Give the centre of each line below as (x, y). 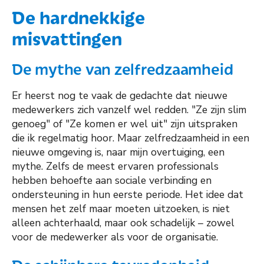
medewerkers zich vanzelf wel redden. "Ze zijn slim (129, 110)
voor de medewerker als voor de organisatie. (115, 237)
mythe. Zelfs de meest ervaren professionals (115, 166)
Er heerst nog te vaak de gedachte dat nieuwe (120, 96)
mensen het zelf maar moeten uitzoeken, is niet (121, 209)
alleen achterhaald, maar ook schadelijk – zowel (123, 223)
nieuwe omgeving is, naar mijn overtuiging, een (118, 152)
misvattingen (67, 37)
